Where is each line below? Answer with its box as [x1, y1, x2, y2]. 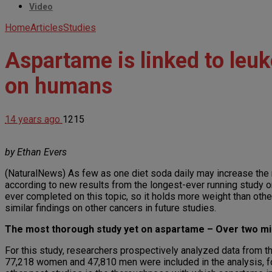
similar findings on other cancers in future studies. [5, 202, 216, 214]
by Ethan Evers [5, 146, 67, 158]
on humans [5, 73, 112, 99]
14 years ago [5, 114, 63, 126]
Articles [30, 21, 63, 33]
